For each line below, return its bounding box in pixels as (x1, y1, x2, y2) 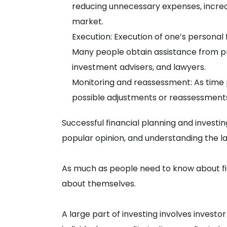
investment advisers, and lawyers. (72, 61, 206, 73)
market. (72, 16, 103, 27)
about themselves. (62, 178, 136, 190)
